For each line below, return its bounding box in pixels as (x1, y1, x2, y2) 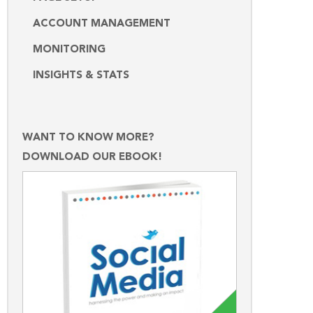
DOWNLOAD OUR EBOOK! (22, 152, 162, 163)
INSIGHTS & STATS (33, 70, 129, 81)
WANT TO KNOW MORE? (22, 132, 154, 143)
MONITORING (33, 44, 105, 55)
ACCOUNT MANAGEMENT (33, 18, 170, 29)
